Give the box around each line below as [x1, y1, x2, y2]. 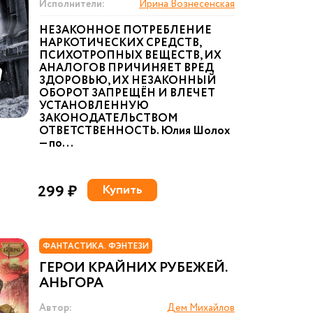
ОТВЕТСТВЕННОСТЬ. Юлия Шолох [39, 123, 230, 139]
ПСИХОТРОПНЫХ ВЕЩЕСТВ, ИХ [39, 48, 221, 64]
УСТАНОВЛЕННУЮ [39, 98, 149, 114]
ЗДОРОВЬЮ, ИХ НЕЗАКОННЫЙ [39, 73, 217, 89]
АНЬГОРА [39, 273, 103, 293]
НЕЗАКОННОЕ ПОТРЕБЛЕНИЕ [39, 22, 212, 38]
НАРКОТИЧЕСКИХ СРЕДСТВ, [39, 35, 201, 51]
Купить [102, 181, 143, 199]
